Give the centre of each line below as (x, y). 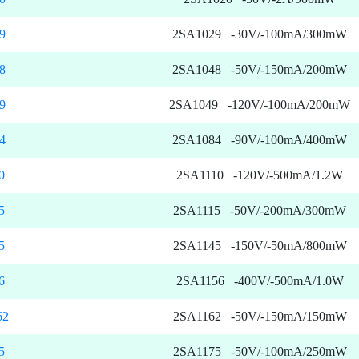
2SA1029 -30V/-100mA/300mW (260, 34)
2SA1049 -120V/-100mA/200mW (260, 105)
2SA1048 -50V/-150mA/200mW (260, 70)
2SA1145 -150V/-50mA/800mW (260, 246)
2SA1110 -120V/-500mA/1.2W (260, 175)
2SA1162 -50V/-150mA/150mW (260, 317)
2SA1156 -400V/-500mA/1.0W (260, 281)
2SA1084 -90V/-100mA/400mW (260, 140)
